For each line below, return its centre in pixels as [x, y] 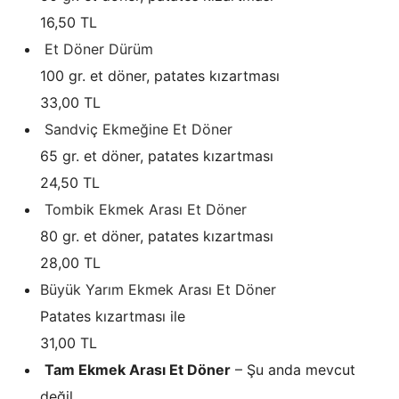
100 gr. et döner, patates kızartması [160, 75]
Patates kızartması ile [113, 316]
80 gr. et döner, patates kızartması [157, 236]
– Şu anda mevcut [295, 369]
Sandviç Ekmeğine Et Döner [138, 129]
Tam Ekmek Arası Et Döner [138, 369]
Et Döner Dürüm [99, 49]
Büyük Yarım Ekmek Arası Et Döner [158, 289]
